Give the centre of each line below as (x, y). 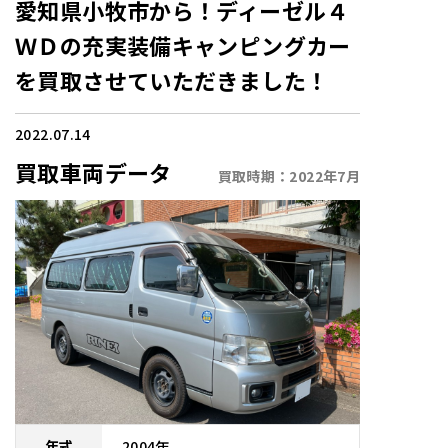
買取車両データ (93, 171)
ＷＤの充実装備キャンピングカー (183, 44)
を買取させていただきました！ (172, 79)
